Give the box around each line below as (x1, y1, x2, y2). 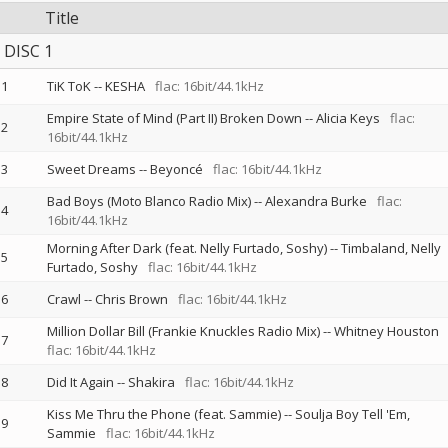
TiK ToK (46, 77, 91, 95)
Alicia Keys (315, 109, 380, 127)
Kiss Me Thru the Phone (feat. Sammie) (46, 405, 281, 423)
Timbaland (340, 239, 405, 257)
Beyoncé (149, 160, 203, 178)
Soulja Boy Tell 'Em (294, 405, 407, 423)
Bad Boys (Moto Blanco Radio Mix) (46, 192, 251, 210)
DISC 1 (3, 40, 53, 62)
